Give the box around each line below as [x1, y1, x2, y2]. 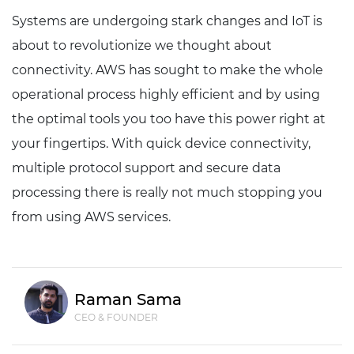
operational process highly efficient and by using [12, 87, 320, 103]
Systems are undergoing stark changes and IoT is [12, 13, 322, 29]
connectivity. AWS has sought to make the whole [12, 62, 323, 78]
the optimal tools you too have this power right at [12, 111, 326, 127]
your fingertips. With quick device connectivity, [12, 136, 311, 152]
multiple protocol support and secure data [12, 160, 281, 176]
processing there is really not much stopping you [12, 185, 322, 201]
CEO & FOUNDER [74, 311, 158, 324]
